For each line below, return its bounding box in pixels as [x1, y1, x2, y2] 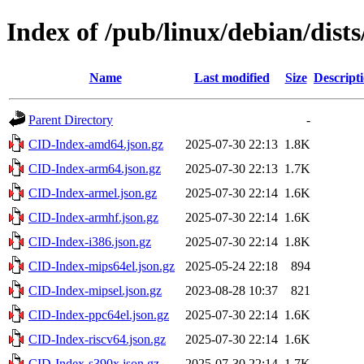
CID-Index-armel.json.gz [28, 185, 157, 200]
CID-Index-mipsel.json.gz [28, 283, 162, 297]
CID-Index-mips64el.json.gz [28, 258, 175, 273]
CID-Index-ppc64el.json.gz [28, 307, 169, 322]
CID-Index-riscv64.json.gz [28, 331, 166, 346]
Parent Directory [28, 112, 113, 127]
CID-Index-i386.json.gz [28, 234, 151, 249]
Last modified [193, 70, 270, 84]
